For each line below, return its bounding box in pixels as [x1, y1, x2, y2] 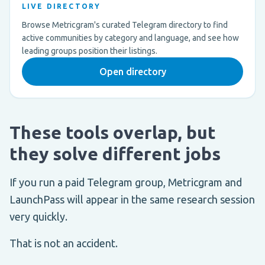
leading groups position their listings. [22, 46, 157, 56]
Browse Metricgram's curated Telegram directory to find [22, 20, 228, 30]
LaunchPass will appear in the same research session [9, 193, 255, 205]
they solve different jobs [9, 143, 221, 164]
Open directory [99, 66, 166, 77]
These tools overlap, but [9, 122, 216, 143]
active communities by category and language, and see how [22, 33, 239, 43]
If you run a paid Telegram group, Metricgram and [9, 176, 242, 188]
